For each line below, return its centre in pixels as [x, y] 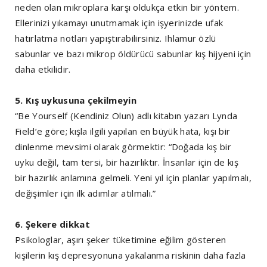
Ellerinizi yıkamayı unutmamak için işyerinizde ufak [119, 23]
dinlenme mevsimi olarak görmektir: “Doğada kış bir [123, 147]
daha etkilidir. [43, 69]
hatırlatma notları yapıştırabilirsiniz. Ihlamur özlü [116, 38]
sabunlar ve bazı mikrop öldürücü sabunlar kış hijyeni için [133, 54]
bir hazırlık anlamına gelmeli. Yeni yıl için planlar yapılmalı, [133, 178]
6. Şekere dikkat [52, 224]
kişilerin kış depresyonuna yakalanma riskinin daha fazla [131, 255]
